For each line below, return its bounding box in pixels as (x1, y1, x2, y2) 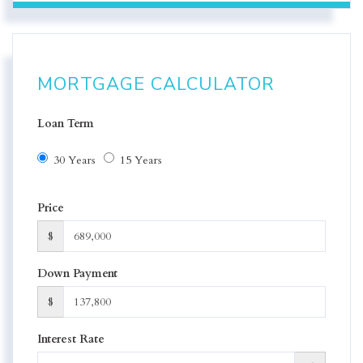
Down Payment (37, 265, 117, 281)
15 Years (120, 152, 162, 168)
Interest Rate (37, 331, 105, 347)
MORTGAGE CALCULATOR (37, 72, 275, 97)
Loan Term (37, 116, 94, 132)
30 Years (53, 152, 96, 168)
